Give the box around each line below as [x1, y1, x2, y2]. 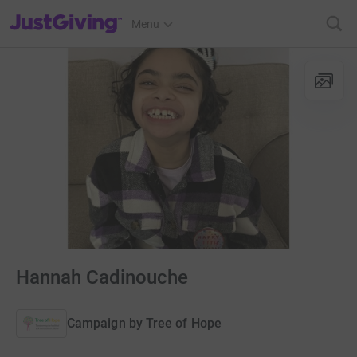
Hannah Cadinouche [16, 266, 188, 288]
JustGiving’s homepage [9, 7, 124, 20]
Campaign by [67, 315, 143, 331]
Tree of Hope [145, 315, 222, 331]
